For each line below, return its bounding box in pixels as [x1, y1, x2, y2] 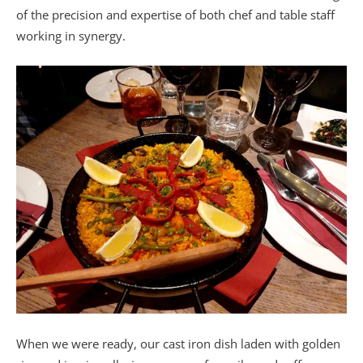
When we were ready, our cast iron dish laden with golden [16, 335, 340, 352]
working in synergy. [16, 27, 126, 44]
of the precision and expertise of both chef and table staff [16, 6, 335, 23]
